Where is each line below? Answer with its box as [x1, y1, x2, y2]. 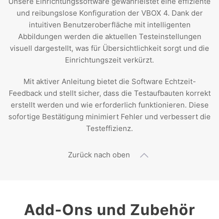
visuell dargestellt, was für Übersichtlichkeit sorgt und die [10, 43, 209, 53]
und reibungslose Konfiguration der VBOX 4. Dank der [16, 8, 203, 18]
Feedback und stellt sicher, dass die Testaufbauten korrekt [8, 88, 211, 98]
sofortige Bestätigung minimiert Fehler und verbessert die [8, 111, 211, 121]
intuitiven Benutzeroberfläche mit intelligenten [28, 20, 191, 29]
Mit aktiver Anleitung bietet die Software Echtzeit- [23, 76, 196, 86]
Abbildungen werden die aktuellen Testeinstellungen [18, 31, 201, 41]
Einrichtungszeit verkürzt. [65, 55, 154, 65]
